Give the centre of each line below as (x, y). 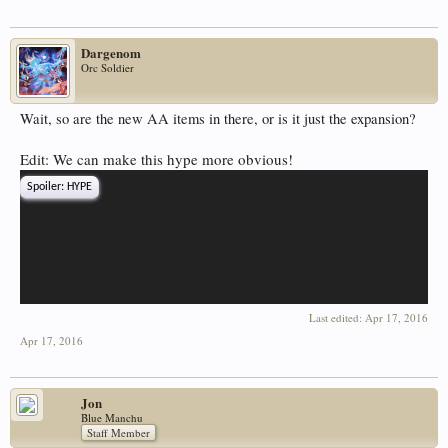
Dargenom (111, 53)
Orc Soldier (107, 68)
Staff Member (118, 433)
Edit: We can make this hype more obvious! (156, 159)
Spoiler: (47, 187)
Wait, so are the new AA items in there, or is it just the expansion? (218, 119)
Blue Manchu (112, 418)
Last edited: (337, 318)
